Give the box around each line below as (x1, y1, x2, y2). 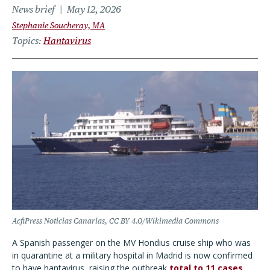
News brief (12, 4, 55, 15)
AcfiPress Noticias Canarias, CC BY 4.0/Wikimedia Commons (12, 216, 219, 225)
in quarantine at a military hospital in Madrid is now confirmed (12, 250, 253, 261)
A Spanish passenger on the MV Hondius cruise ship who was (12, 237, 251, 248)
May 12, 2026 (67, 4, 121, 15)
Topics (12, 35, 39, 46)
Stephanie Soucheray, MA (12, 20, 105, 30)
